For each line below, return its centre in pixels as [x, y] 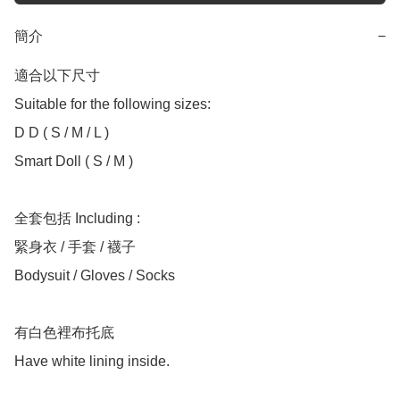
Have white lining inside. [92, 362]
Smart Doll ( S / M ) [74, 162]
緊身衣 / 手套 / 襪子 [75, 247]
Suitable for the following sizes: [112, 104]
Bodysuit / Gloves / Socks [95, 276]
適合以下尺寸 [59, 76]
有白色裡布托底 [64, 333]
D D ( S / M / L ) [62, 133]
